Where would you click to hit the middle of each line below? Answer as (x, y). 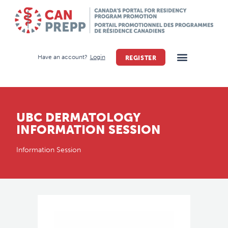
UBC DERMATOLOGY (78, 117)
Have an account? (62, 57)
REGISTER (141, 58)
